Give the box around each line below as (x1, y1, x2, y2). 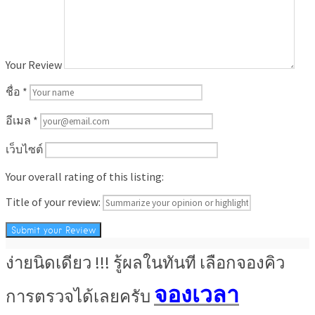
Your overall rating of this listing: (6, 169, 164, 184)
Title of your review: (6, 195, 101, 210)
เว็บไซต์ (6, 142, 43, 157)
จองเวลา (154, 281, 239, 309)
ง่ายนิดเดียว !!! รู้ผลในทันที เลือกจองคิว (6, 252, 285, 274)
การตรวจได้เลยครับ (6, 285, 154, 308)
